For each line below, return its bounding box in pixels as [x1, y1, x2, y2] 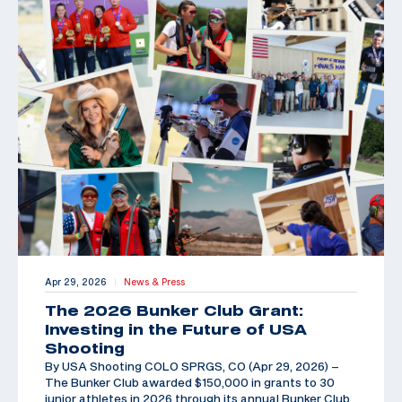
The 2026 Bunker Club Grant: [45, 301, 303, 319]
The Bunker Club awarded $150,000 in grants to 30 [45, 374, 335, 389]
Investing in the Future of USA [45, 320, 307, 337]
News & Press [124, 275, 185, 287]
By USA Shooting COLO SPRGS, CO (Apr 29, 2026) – [45, 358, 339, 373]
